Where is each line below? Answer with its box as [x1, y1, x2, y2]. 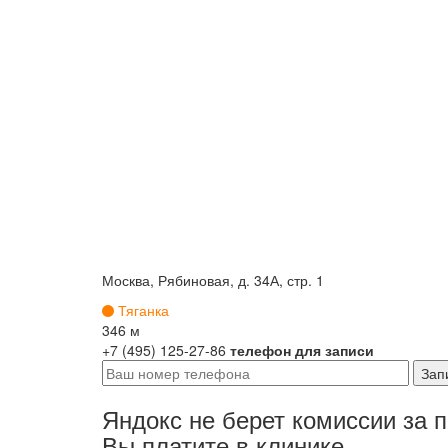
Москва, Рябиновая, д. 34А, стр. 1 [102, 269, 324, 290]
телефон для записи [230, 339, 374, 360]
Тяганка [118, 299, 169, 320]
